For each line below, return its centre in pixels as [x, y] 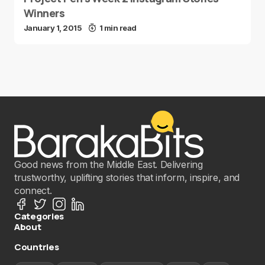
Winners [44, 13]
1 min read [118, 28]
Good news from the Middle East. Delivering [109, 164]
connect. [33, 190]
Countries [37, 247]
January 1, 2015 [53, 28]
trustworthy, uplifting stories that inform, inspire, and [127, 177]
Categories [39, 216]
